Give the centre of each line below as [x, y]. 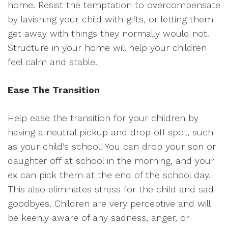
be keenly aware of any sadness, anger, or [98, 218]
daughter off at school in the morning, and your [111, 161]
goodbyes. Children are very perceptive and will [109, 203]
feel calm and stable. [52, 62]
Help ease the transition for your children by [103, 118]
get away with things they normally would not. [108, 33]
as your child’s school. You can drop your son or [112, 146]
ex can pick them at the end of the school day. [109, 175]
